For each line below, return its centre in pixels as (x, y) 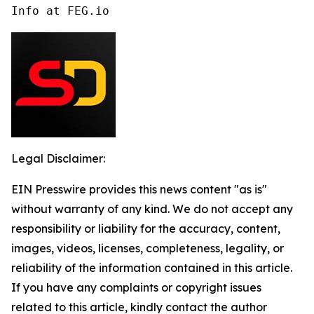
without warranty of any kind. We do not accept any (152, 209)
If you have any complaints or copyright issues (136, 287)
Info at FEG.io (60, 11)
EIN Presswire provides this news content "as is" (139, 189)
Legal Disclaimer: (58, 158)
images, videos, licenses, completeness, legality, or (148, 248)
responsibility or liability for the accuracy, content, (146, 228)
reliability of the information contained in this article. (152, 267)
